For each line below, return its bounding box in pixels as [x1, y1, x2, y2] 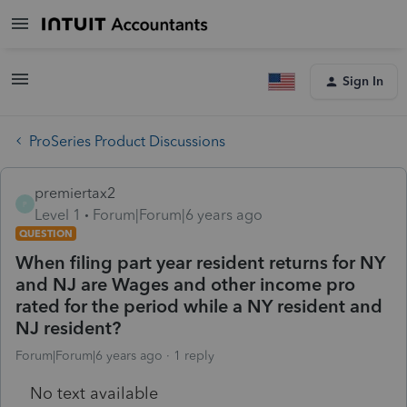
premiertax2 [35, 184, 115, 202]
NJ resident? [15, 316, 121, 339]
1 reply [174, 347, 214, 363]
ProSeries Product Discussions [29, 132, 225, 150]
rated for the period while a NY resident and [15, 294, 382, 317]
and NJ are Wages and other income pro [15, 273, 355, 295]
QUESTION [19, 226, 73, 240]
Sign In [342, 74, 383, 89]
